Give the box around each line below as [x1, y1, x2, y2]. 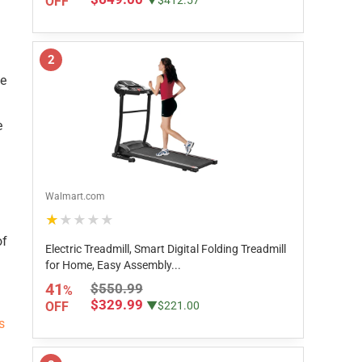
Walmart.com [45, 191, 105, 202]
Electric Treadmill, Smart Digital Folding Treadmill [45, 242, 286, 255]
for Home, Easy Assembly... [45, 259, 181, 271]
